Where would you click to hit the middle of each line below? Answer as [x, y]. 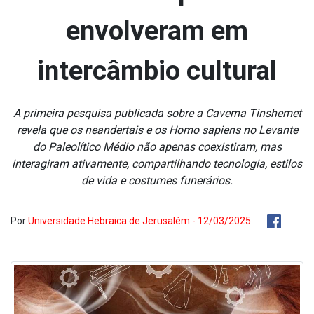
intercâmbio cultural [157, 71]
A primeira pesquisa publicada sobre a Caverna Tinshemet [157, 113]
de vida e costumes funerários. [157, 180]
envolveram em [157, 31]
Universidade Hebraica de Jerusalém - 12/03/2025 [139, 221]
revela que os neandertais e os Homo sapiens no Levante [157, 130]
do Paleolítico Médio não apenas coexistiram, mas [157, 147]
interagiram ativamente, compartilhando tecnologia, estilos [157, 164]
